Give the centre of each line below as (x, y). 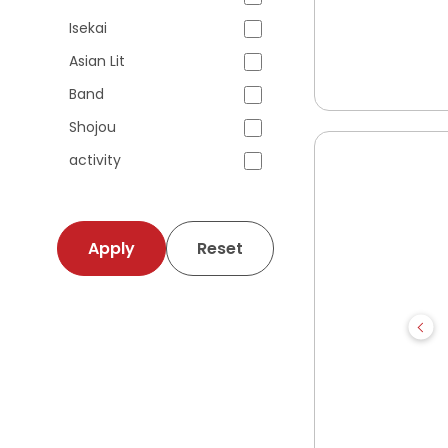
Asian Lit (97, 61)
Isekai (88, 28)
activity (95, 160)
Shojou (92, 127)
